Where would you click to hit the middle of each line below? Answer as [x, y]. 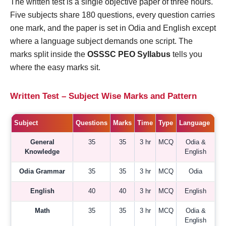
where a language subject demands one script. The [101, 41]
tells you [186, 54]
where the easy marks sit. [55, 68]
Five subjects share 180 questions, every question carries [112, 15]
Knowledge [42, 152]
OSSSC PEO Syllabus [129, 54]
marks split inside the [49, 54]
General [42, 143]
